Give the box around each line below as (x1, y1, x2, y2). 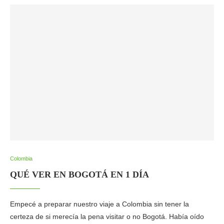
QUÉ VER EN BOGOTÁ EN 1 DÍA (10, 169, 149, 179)
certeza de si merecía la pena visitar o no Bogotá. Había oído (10, 212, 204, 220)
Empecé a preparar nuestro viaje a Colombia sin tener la (10, 200, 189, 208)
